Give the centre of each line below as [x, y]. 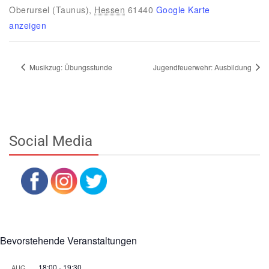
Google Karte [183, 10]
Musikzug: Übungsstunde [70, 67]
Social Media [51, 141]
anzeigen [28, 26]
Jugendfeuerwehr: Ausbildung [203, 67]
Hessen [110, 10]
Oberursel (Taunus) [49, 10]
